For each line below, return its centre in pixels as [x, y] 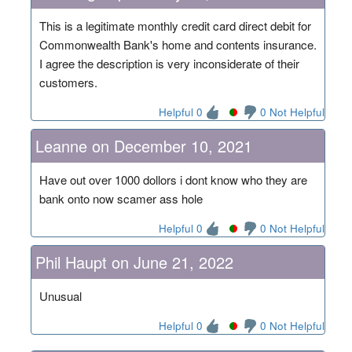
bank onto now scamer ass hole [121, 198]
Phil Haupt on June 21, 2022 [134, 262]
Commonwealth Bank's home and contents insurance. [178, 44]
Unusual [60, 295]
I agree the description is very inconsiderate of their [169, 63]
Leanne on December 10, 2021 [143, 145]
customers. [68, 82]
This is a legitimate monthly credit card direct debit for [175, 25]
